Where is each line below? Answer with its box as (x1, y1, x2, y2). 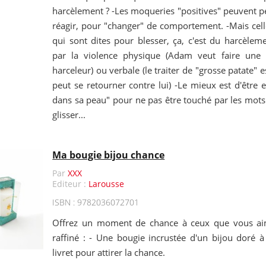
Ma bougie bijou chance (52, 148, 165, 161)
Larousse (88, 178, 125, 189)
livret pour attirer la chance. (52, 246, 166, 258)
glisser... (52, 109, 86, 121)
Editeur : (52, 178, 89, 189)
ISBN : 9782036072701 (52, 197, 140, 208)
